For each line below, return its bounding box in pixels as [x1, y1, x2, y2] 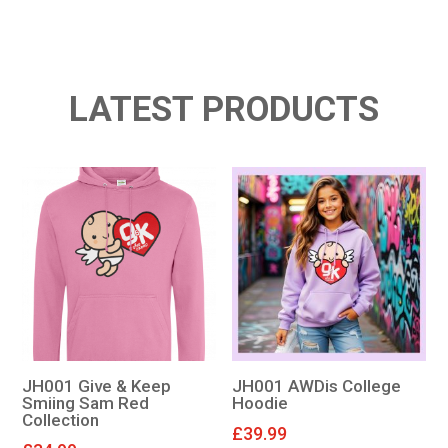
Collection [21, 410, 99, 431]
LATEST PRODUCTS [69, 88, 379, 130]
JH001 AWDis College [232, 376, 402, 397]
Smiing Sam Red [21, 393, 149, 414]
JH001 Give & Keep [21, 376, 171, 397]
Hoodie [232, 393, 289, 414]
